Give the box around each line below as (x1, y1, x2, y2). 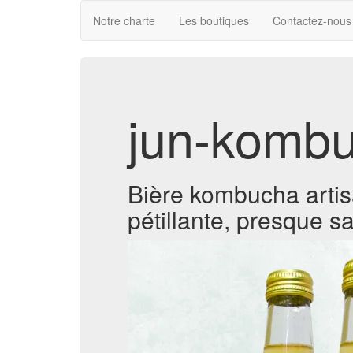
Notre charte (93, 13, 155, 28)
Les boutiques (179, 13, 249, 28)
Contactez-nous (273, 13, 351, 28)
